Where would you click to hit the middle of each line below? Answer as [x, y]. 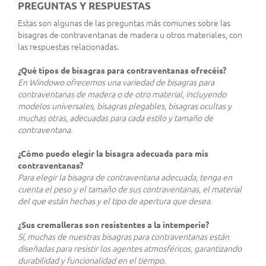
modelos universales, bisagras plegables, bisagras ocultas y [125, 106]
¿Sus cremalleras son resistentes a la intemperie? [113, 225]
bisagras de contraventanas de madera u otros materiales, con [130, 35]
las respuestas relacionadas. [68, 47]
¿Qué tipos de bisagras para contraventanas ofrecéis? [122, 70]
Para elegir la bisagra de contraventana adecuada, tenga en [125, 177]
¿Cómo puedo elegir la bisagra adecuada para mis [113, 153]
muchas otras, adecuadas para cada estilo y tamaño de [115, 118]
